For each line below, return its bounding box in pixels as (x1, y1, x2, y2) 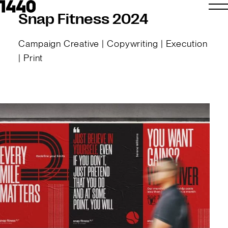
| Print (18, 52, 43, 63)
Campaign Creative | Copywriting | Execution (18, 38, 208, 49)
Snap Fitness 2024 (18, 13, 148, 27)
